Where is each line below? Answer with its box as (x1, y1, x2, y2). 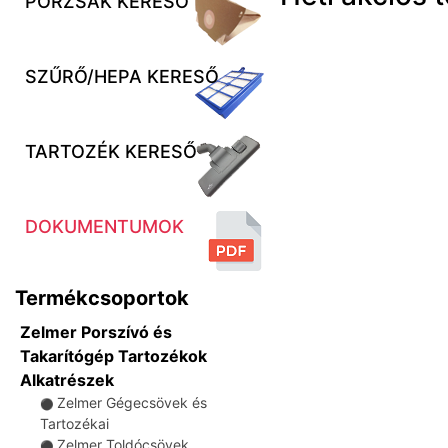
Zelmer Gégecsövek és (57, 394, 207, 411)
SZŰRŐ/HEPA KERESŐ (25, 66, 219, 87)
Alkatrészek (20, 370, 114, 390)
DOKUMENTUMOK (25, 216, 184, 237)
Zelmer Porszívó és (20, 322, 172, 342)
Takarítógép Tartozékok (20, 346, 207, 366)
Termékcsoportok (15, 286, 189, 310)
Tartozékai (40, 415, 109, 432)
